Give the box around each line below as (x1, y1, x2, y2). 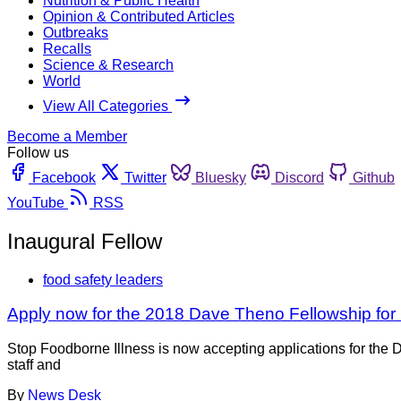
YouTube (7, 194, 64, 210)
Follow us (7, 144, 69, 160)
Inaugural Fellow (7, 228, 162, 253)
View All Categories (43, 98, 172, 114)
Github (353, 169, 395, 185)
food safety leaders (43, 271, 163, 287)
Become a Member (7, 128, 127, 144)
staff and (7, 357, 61, 373)
